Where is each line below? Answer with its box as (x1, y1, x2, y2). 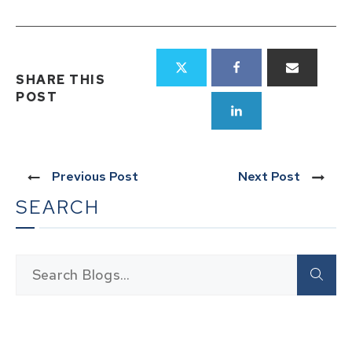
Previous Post (52, 167, 138, 185)
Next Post (238, 167, 300, 185)
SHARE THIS (16, 71, 105, 89)
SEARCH (16, 194, 100, 219)
